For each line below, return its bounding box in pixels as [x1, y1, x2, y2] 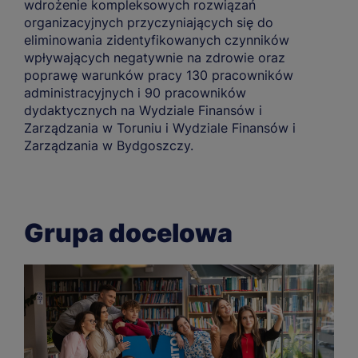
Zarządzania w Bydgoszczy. [24, 137, 193, 153]
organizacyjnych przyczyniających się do [24, 14, 273, 30]
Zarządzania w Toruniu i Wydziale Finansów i [24, 119, 296, 136]
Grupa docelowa [24, 217, 233, 249]
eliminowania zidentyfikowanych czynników [24, 31, 289, 48]
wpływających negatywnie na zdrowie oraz [24, 49, 285, 66]
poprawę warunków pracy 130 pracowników [24, 66, 293, 83]
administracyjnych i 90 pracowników [24, 84, 246, 101]
